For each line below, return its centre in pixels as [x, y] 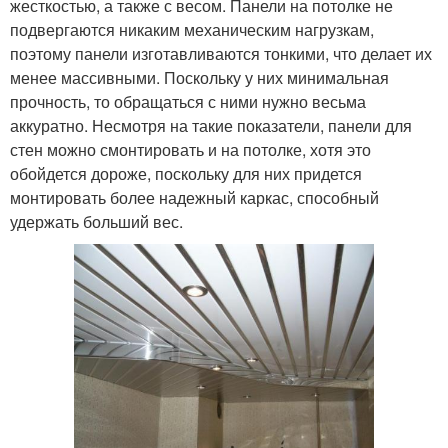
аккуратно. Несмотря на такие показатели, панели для [211, 126]
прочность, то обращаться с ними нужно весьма [188, 102]
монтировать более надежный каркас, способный [194, 198]
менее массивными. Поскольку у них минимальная [199, 78]
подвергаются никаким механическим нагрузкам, [192, 30]
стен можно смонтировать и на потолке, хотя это [190, 150]
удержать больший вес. [96, 222]
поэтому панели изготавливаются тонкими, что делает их [221, 54]
